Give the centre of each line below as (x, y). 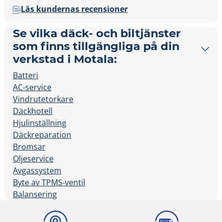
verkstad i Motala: (65, 59)
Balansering (35, 194)
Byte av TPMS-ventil (49, 183)
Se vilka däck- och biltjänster (97, 33)
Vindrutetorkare (43, 99)
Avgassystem (37, 171)
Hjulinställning (40, 123)
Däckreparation (42, 135)
